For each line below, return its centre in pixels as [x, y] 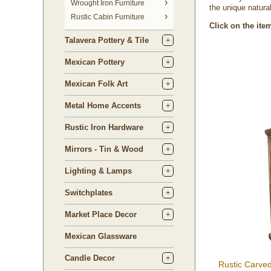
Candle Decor [90, 258]
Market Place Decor [101, 214]
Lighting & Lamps [98, 171]
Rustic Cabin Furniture [108, 17]
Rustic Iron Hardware [104, 127]
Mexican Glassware [101, 236]
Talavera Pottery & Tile [107, 40]
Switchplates [89, 193]
